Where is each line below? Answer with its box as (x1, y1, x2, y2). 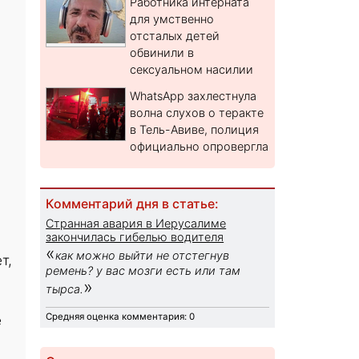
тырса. (46, 282, 84, 296)
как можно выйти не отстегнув (55, 248, 230, 263)
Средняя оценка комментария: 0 (46, 311, 196, 323)
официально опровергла (130, 139, 269, 154)
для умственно (130, 12, 215, 26)
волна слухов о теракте (130, 106, 264, 120)
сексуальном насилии (130, 63, 254, 77)
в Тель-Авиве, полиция (130, 123, 260, 137)
